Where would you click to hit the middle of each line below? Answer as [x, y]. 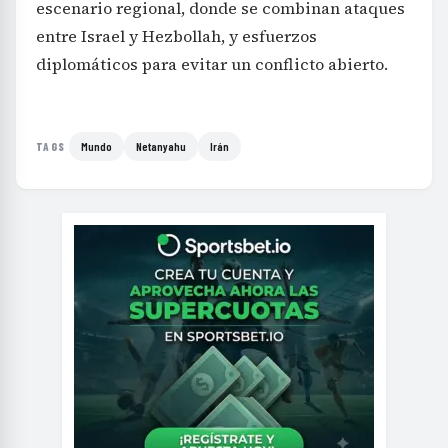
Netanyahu [161, 146]
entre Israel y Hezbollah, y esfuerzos [176, 36]
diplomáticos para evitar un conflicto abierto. [212, 64]
